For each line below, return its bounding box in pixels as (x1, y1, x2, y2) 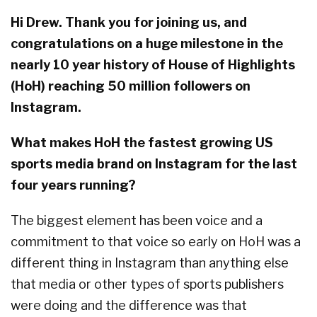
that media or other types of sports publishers (11, 277, 284, 292)
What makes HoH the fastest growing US (11, 135, 273, 151)
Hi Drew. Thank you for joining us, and (11, 15, 247, 30)
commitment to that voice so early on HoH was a (11, 234, 301, 250)
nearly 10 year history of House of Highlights (11, 57, 295, 73)
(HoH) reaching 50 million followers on (11, 79, 250, 94)
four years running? (11, 178, 136, 193)
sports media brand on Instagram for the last (11, 156, 297, 172)
